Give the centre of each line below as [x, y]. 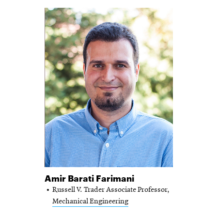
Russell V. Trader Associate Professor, [111, 190]
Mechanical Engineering [90, 201]
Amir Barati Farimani [89, 178]
